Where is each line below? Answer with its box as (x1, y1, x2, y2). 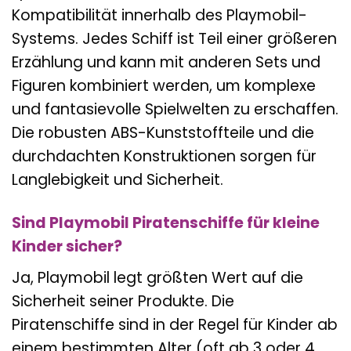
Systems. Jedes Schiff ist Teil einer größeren (12, 28, 337, 50)
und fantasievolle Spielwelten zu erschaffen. (12, 99, 338, 121)
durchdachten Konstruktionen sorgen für (12, 146, 317, 168)
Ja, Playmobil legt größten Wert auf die (12, 266, 303, 288)
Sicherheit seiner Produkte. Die (12, 290, 234, 312)
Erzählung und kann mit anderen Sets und (12, 52, 320, 74)
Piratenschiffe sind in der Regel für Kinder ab (12, 313, 338, 335)
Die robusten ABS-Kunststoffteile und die (12, 122, 314, 144)
